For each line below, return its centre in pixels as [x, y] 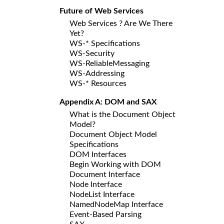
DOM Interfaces [98, 154]
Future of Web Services [101, 11]
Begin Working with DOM [115, 164]
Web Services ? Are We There [121, 23]
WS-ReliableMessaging [109, 63]
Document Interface [105, 174]
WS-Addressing [97, 73]
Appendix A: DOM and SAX [108, 102]
